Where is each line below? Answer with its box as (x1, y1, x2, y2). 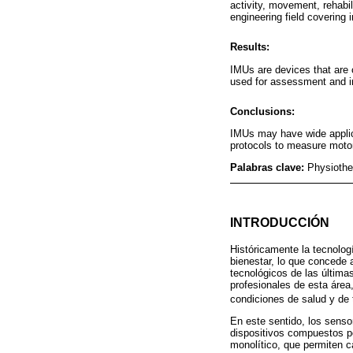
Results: (230, 41, 269, 54)
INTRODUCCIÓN (230, 215, 329, 230)
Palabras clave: (230, 161, 307, 173)
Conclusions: (230, 105, 295, 117)
